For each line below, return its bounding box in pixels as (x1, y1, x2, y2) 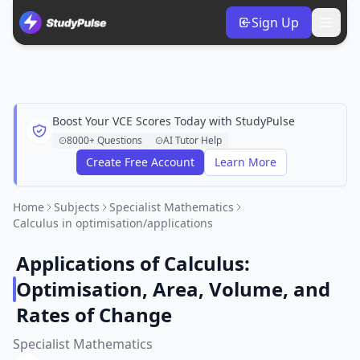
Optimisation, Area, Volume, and (15, 276, 330, 302)
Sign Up (252, 14, 299, 31)
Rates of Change (15, 301, 172, 328)
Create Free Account (86, 154, 194, 170)
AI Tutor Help (163, 133, 222, 147)
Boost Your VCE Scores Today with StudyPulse (52, 113, 295, 129)
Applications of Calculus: (15, 250, 250, 276)
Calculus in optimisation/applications (13, 215, 213, 231)
